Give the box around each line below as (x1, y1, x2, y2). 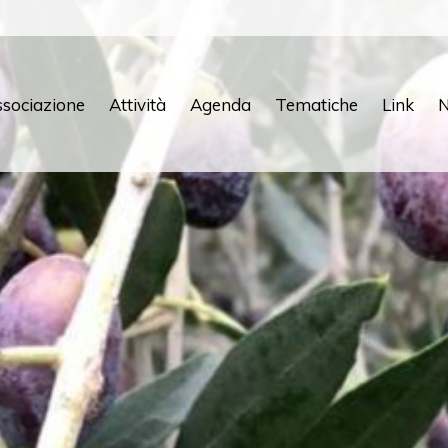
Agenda (190, 93, 251, 115)
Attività (109, 93, 166, 115)
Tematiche (275, 93, 358, 115)
